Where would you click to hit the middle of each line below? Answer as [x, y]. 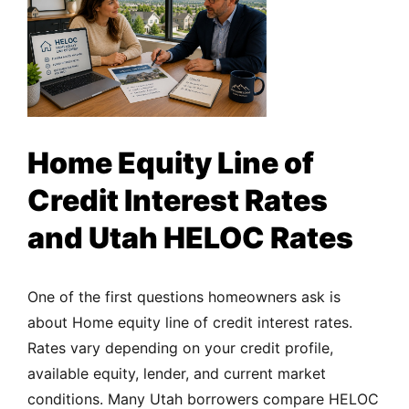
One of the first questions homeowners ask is [184, 297]
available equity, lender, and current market [177, 374]
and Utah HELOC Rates [193, 238]
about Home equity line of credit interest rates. [190, 323]
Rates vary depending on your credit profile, [180, 348]
